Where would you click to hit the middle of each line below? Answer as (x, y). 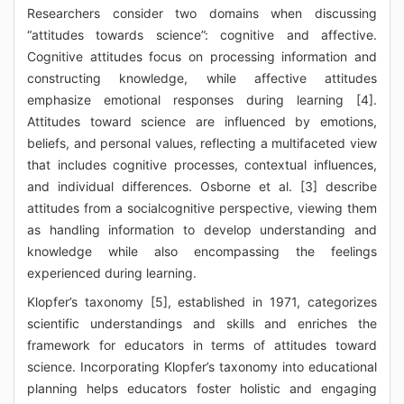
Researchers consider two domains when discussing (202, 13)
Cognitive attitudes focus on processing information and (202, 56)
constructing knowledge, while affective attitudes (202, 78)
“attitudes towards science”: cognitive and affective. (202, 35)
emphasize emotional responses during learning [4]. (202, 100)
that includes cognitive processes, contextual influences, (202, 165)
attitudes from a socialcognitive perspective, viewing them (202, 208)
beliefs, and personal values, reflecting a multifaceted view (202, 143)
